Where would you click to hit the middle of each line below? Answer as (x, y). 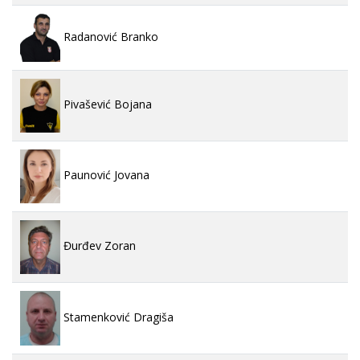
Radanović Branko (109, 36)
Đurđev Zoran (98, 245)
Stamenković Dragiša (117, 317)
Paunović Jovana (105, 174)
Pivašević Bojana (106, 104)
